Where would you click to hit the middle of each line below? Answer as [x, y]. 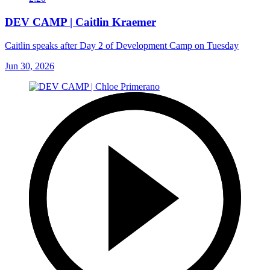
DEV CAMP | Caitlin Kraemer [80, 22]
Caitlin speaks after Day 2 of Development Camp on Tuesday [122, 45]
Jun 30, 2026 [30, 66]
